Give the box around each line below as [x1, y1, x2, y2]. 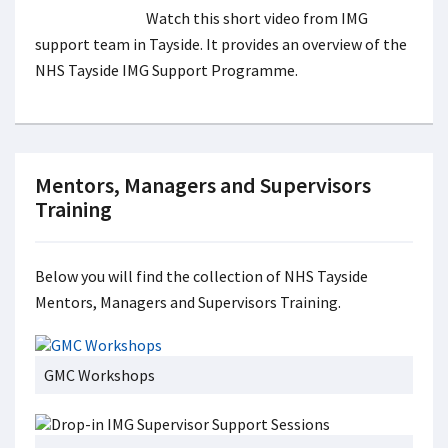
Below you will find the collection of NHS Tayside [35, 266, 368, 286]
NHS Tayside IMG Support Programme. [35, 60, 298, 80]
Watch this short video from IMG [145, 8, 368, 28]
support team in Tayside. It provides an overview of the [35, 34, 407, 54]
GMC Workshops [44, 365, 155, 385]
